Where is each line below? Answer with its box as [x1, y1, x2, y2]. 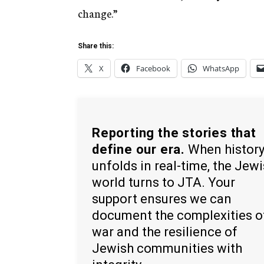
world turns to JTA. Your [92, 174, 235, 190]
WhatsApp [203, 63, 239, 74]
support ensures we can [92, 191, 232, 206]
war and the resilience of [92, 224, 237, 239]
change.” [78, 5, 117, 21]
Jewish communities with [92, 240, 242, 256]
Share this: [78, 42, 114, 51]
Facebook [136, 63, 170, 74]
